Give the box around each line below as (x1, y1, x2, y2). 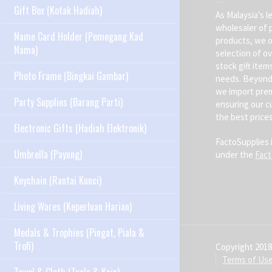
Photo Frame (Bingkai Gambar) (13, 69, 128, 84)
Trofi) (13, 239, 33, 254)
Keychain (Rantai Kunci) (13, 173, 101, 188)
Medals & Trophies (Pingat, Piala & (13, 225, 144, 240)
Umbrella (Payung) (13, 147, 82, 162)
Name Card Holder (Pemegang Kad (13, 29, 143, 44)
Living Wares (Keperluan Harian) (13, 199, 132, 214)
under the (215, 149, 255, 160)
